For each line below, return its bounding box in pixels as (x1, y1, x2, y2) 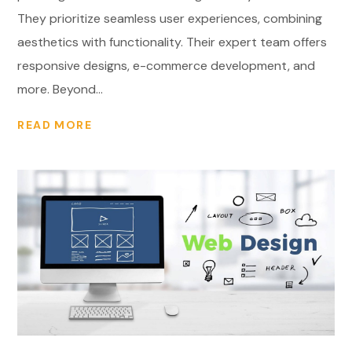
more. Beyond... (17, 81, 104, 98)
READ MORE (17, 117, 93, 132)
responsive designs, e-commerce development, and (17, 57, 316, 75)
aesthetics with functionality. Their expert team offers (17, 34, 328, 51)
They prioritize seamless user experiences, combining (17, 10, 323, 27)
